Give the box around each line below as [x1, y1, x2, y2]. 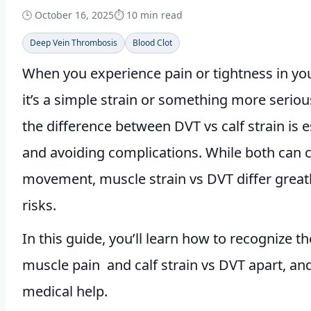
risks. [22, 196, 56, 215]
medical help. [22, 282, 108, 301]
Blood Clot [133, 37, 172, 49]
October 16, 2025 [35, 8, 114, 22]
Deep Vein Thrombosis [30, 37, 117, 49]
